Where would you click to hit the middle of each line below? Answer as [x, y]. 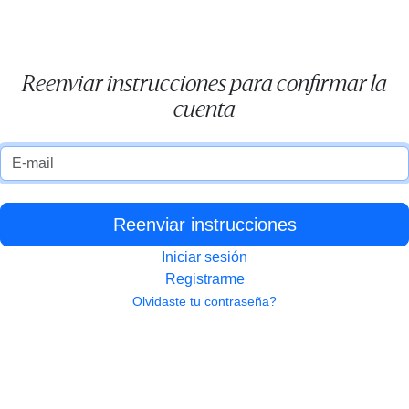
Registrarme [204, 279]
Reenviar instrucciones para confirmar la [204, 86]
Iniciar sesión [204, 257]
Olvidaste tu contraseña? [204, 301]
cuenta [204, 111]
